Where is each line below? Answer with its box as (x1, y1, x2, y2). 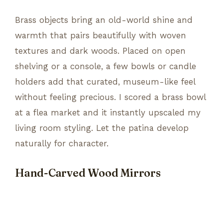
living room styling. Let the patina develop (15, 122, 189, 133)
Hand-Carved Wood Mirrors (15, 166, 161, 180)
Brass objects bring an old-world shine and (15, 14, 193, 25)
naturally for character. (15, 138, 109, 148)
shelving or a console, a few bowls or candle (15, 61, 196, 71)
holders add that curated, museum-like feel (15, 76, 195, 87)
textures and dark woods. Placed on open (15, 45, 186, 56)
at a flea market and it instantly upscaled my (15, 107, 201, 117)
